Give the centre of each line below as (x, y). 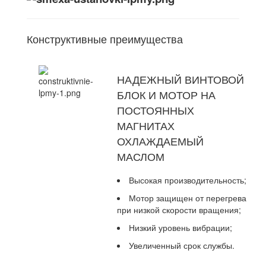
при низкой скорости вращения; (179, 210)
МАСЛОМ (141, 156)
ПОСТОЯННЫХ (156, 110)
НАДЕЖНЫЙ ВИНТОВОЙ (180, 79)
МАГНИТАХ (146, 126)
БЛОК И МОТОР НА (166, 95)
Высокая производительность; (188, 180)
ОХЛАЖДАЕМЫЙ (160, 141)
